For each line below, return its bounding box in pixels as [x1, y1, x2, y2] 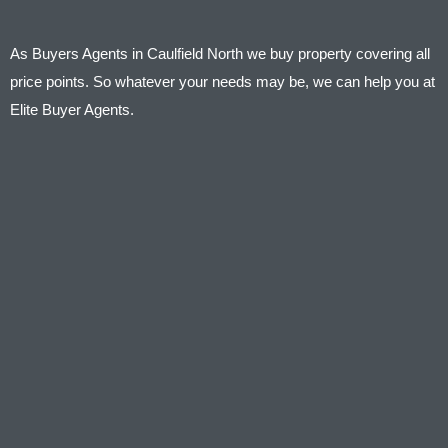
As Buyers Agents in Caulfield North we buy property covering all [10, 44, 430, 62]
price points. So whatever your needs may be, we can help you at [10, 72, 435, 90]
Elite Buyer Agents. [10, 100, 134, 118]
